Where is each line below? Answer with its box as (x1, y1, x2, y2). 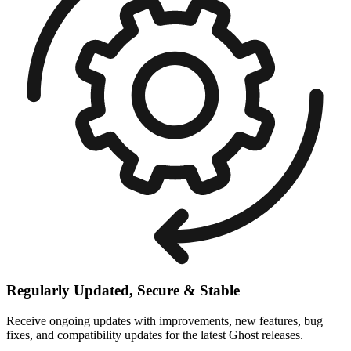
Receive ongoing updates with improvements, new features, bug (6, 314, 323, 328)
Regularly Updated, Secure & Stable (6, 282, 240, 299)
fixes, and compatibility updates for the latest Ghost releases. (6, 328, 303, 342)
